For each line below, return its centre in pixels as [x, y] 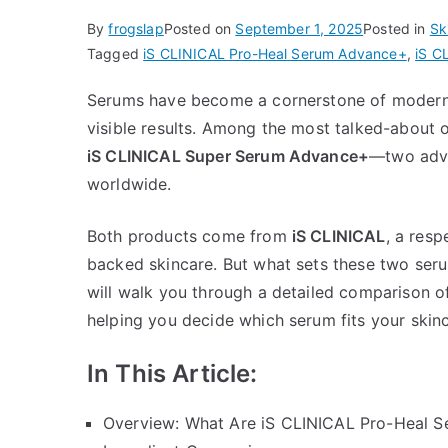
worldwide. [129, 183]
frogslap [136, 28]
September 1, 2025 [299, 28]
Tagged [115, 53]
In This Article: [172, 373]
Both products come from [189, 235]
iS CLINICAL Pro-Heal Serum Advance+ [275, 53]
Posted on [199, 28]
